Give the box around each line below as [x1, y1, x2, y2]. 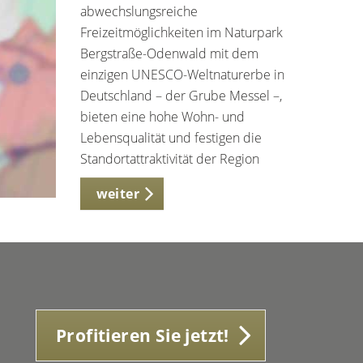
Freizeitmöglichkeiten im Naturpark [79, 23, 283, 41]
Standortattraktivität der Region [79, 150, 259, 168]
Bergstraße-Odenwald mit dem [79, 45, 258, 62]
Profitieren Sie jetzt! [56, 324, 229, 347]
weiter [96, 185, 139, 203]
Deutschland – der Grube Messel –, [79, 87, 282, 105]
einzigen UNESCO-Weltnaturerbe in [79, 66, 284, 83]
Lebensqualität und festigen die [79, 129, 262, 147]
